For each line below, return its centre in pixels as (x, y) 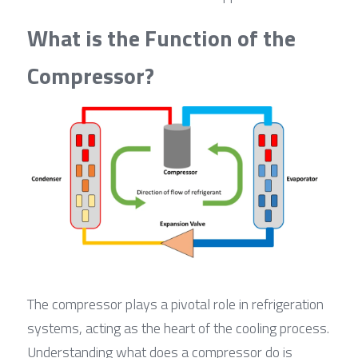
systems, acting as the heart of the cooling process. (178, 328)
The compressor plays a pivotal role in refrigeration (175, 304)
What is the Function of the (161, 38)
